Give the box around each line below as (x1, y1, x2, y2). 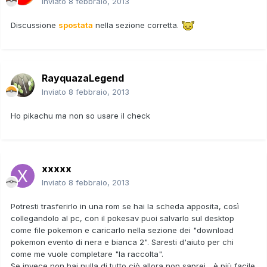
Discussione (11, 20, 58, 30)
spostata (58, 20, 93, 30)
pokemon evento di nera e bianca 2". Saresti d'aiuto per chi (11, 237, 234, 247)
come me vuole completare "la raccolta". (11, 249, 163, 259)
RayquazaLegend (42, 72, 124, 84)
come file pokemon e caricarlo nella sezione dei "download (11, 225, 234, 235)
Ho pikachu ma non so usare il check (11, 110, 150, 120)
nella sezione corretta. (93, 20, 181, 30)
